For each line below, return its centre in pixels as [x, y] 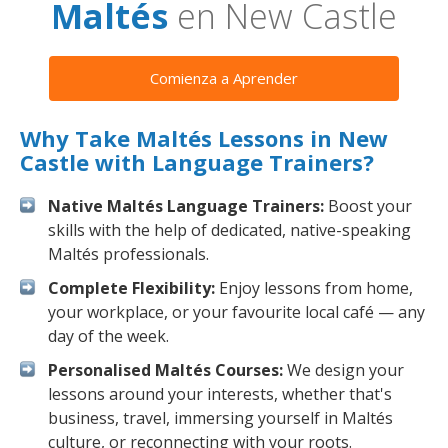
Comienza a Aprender [224, 78]
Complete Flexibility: [131, 288]
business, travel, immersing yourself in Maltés [220, 418]
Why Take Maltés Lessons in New [204, 138]
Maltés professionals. [128, 254]
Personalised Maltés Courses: [165, 370]
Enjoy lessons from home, [314, 288]
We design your [343, 370]
